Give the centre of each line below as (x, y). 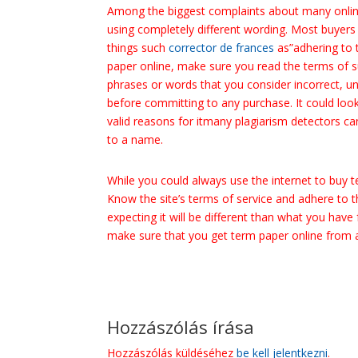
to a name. (135, 139)
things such (138, 48)
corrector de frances (222, 48)
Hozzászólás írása (181, 327)
